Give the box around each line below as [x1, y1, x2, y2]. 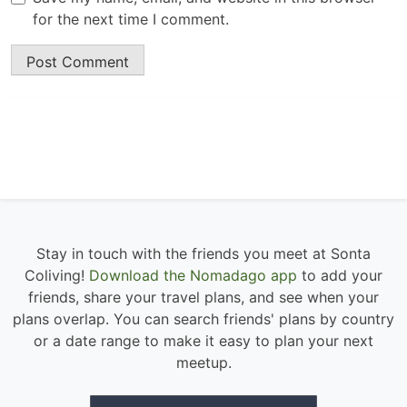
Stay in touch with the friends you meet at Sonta [36, 244, 371, 263]
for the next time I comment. [33, 10, 229, 29]
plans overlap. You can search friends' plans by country [13, 310, 394, 329]
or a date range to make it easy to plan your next [34, 332, 373, 351]
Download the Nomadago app [89, 266, 297, 285]
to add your [297, 266, 382, 285]
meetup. [175, 353, 232, 372]
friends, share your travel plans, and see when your [28, 288, 379, 307]
